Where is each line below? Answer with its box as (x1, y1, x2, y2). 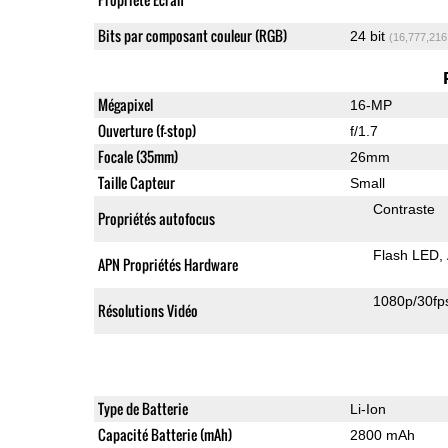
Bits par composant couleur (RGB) (97, 24, 287, 46)
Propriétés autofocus (97, 207, 215, 229)
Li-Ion (349, 400, 386, 417)
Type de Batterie (97, 397, 188, 419)
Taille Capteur (97, 171, 175, 193)
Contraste (372, 200, 435, 217)
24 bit (349, 27, 389, 44)
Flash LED (372, 246, 439, 263)
